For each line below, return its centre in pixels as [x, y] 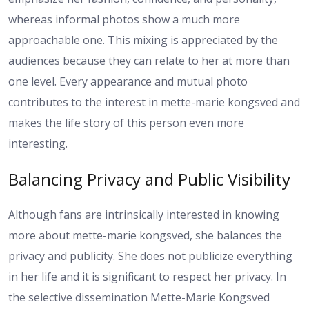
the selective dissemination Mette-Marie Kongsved [139, 298]
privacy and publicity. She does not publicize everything [150, 256]
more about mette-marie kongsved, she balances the [145, 236]
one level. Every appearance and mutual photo [128, 82]
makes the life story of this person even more [126, 123]
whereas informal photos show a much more [124, 20]
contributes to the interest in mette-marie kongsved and [154, 102]
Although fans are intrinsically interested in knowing [144, 215]
